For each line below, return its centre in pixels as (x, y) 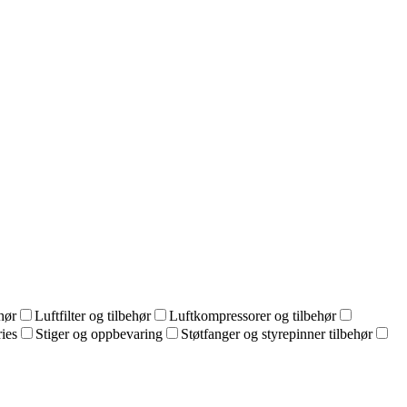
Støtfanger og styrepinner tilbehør (277, 334)
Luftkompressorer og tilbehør (253, 316)
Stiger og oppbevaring (99, 334)
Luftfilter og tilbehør (93, 316)
